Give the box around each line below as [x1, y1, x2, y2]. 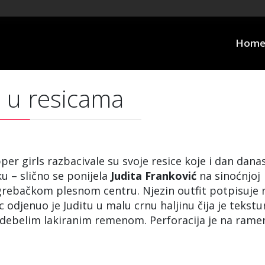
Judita [111, 169, 142, 183]
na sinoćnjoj [196, 169, 260, 183]
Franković [145, 169, 196, 183]
